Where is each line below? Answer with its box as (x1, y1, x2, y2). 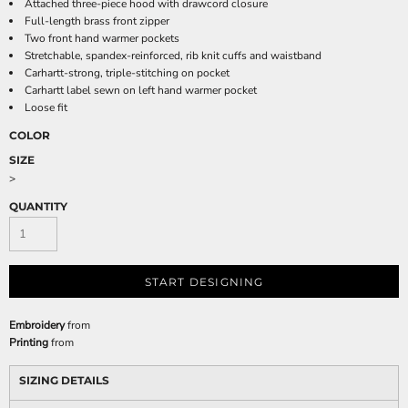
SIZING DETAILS (19, 373, 109, 387)
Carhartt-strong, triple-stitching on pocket (25, 66, 229, 80)
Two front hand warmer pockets (25, 31, 179, 46)
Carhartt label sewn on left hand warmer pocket (25, 83, 257, 97)
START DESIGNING (144, 275, 264, 290)
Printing (9, 335, 48, 350)
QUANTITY (9, 199, 67, 213)
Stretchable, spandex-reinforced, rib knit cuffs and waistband (25, 48, 321, 63)
